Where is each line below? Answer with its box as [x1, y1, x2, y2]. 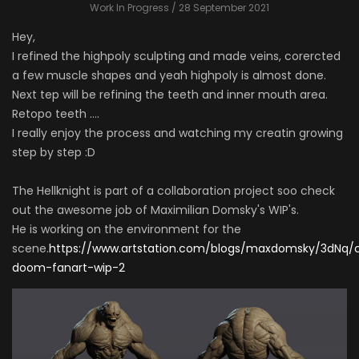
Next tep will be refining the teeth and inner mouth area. [12, 87, 328, 103]
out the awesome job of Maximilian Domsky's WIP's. [12, 202, 299, 219]
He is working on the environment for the [12, 221, 241, 238]
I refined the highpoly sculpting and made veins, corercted [12, 48, 341, 65]
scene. [12, 240, 49, 257]
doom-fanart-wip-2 [12, 260, 125, 276]
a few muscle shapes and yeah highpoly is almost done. [12, 67, 326, 84]
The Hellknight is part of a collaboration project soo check [12, 183, 335, 200]
